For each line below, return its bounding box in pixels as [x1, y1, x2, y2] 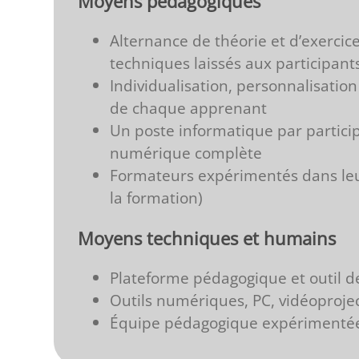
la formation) [110, 187, 204, 209]
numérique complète [110, 142, 263, 164]
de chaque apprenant [110, 97, 268, 119]
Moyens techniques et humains [78, 226, 337, 251]
